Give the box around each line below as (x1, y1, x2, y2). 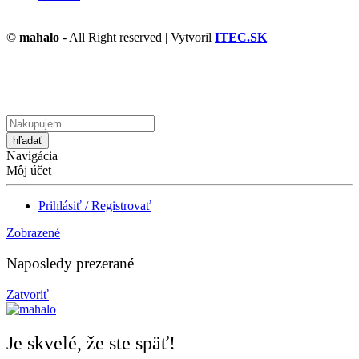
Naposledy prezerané (6, 255, 134, 272)
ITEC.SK (215, 30, 267, 44)
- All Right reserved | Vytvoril (59, 30, 215, 44)
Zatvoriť (6, 288, 49, 301)
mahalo (19, 30, 59, 44)
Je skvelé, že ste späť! (6, 332, 175, 353)
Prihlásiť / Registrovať (38, 198, 151, 212)
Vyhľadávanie (6, 114, 77, 128)
